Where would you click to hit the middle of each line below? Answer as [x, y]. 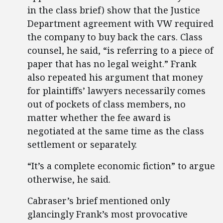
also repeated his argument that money [115, 77]
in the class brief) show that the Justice [114, 10]
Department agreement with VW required [120, 23]
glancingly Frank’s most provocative [108, 214]
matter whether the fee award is [99, 117]
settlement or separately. [82, 144]
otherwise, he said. [69, 179]
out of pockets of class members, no [107, 104]
